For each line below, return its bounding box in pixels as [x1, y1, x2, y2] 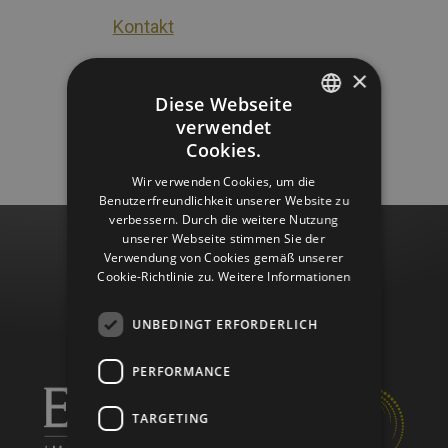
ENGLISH [304, 195, 350, 210]
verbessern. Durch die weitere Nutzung [109, 211, 339, 228]
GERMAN [304, 127, 351, 142]
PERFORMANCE [132, 362, 232, 380]
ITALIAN [304, 161, 345, 176]
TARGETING [132, 409, 210, 427]
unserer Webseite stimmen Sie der [122, 230, 326, 247]
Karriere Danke [128, 88, 244, 110]
